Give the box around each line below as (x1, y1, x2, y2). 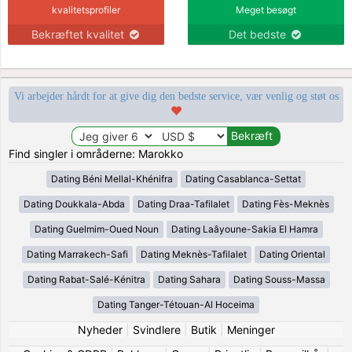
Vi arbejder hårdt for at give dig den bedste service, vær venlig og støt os (13, 90, 339, 102)
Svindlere (132, 322, 181, 336)
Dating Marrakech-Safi (27, 247, 128, 260)
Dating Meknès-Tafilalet (141, 247, 247, 260)
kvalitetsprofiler (52, 3, 120, 16)
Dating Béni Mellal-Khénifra (51, 172, 173, 185)
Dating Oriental (259, 247, 325, 260)
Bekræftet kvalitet (31, 27, 127, 41)
